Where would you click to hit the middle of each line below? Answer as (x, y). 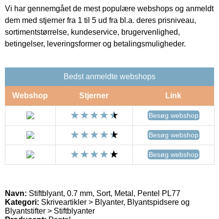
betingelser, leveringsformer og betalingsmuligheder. (95, 44)
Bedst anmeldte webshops (109, 76)
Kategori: (22, 202)
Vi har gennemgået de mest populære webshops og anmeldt (109, 8)
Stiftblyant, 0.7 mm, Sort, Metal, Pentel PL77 (104, 193)
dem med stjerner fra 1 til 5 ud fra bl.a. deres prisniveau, (100, 20)
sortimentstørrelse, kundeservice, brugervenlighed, (92, 32)
